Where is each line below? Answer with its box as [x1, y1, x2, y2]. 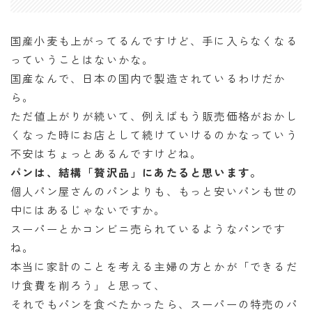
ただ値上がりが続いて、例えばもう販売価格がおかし [10, 107, 298, 123]
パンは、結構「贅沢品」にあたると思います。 [10, 164, 263, 180]
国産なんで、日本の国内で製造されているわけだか [10, 70, 286, 86]
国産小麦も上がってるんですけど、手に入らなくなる [10, 32, 298, 48]
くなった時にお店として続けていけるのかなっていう [10, 126, 298, 142]
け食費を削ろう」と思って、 [10, 276, 166, 292]
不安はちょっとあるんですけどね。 [10, 145, 203, 161]
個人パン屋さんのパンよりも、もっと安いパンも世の [10, 182, 298, 198]
